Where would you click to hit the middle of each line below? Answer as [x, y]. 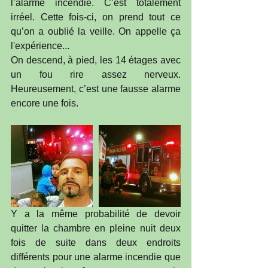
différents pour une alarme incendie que [96, 257]
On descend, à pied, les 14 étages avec [96, 60]
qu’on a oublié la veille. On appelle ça [96, 32]
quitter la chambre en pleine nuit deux [96, 229]
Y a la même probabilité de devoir [96, 214]
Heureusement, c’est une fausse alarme [96, 89]
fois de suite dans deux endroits [96, 243]
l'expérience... [40, 46]
